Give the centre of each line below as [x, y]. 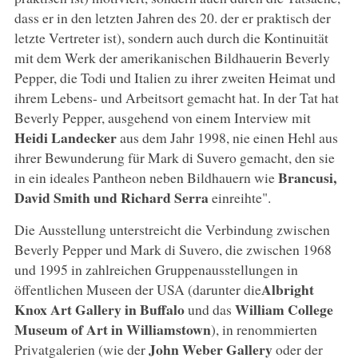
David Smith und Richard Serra [111, 197]
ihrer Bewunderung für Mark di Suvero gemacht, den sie [174, 157]
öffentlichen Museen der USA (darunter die [137, 289]
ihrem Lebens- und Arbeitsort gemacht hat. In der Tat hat [176, 97]
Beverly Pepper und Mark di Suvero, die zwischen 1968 [173, 249]
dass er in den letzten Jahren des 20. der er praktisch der [172, 17]
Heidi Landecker [65, 137]
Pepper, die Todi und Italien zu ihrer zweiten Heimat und [175, 77]
